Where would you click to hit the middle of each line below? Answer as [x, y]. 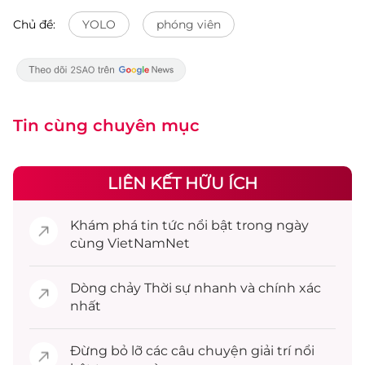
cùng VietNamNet [130, 243]
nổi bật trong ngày [246, 225]
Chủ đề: [34, 24]
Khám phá [106, 225]
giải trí [271, 351]
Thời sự [167, 288]
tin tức [163, 225]
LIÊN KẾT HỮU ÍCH [182, 183]
